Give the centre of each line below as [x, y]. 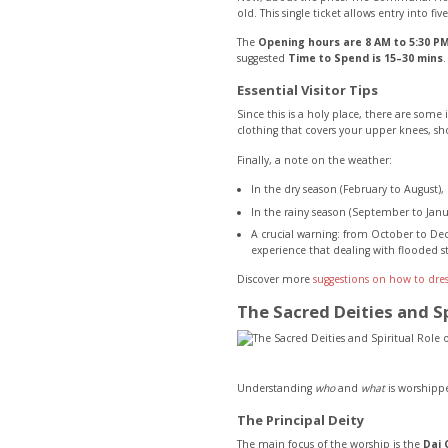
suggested [262, 58]
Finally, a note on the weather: [314, 159]
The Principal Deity [300, 419]
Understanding [276, 388]
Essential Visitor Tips [307, 89]
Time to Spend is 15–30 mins [365, 58]
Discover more [275, 279]
